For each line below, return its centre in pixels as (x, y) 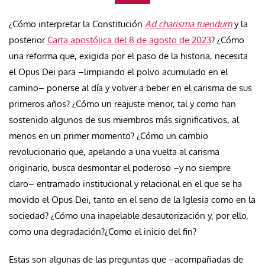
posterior (28, 40)
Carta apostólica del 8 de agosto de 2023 (129, 40)
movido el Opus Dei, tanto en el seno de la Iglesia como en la (132, 199)
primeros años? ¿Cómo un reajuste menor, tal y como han (122, 104)
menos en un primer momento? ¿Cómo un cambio (109, 135)
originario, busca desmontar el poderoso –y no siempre (120, 167)
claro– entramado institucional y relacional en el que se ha (125, 183)
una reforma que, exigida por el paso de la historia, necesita (128, 56)
